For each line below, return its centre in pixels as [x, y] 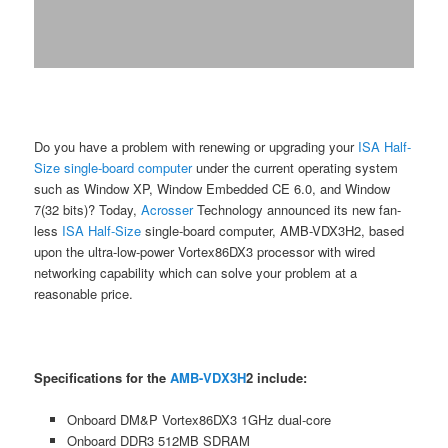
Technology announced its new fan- [297, 209]
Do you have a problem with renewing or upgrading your [196, 146]
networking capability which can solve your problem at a [196, 272]
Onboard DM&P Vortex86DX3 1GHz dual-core [198, 420]
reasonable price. [84, 293]
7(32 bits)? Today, [88, 209]
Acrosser [167, 209]
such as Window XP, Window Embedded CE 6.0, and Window [212, 188]
